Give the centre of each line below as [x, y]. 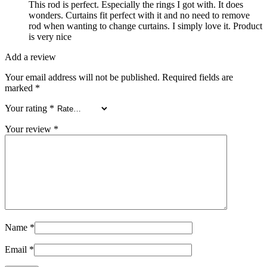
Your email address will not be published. [82, 77]
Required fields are [198, 77]
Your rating [27, 108]
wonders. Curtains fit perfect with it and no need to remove [139, 15]
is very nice [50, 37]
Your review [29, 129]
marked [20, 88]
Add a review [30, 57]
